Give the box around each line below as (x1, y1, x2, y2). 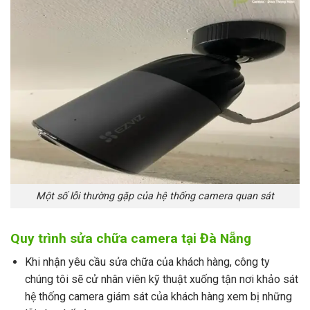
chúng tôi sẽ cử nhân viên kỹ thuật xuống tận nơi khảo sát (24, 273, 298, 286)
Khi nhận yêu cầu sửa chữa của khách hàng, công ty (24, 255, 270, 269)
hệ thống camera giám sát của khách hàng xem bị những (24, 290, 292, 304)
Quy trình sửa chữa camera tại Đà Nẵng (10, 230, 251, 246)
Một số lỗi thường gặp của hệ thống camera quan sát (36, 190, 274, 203)
